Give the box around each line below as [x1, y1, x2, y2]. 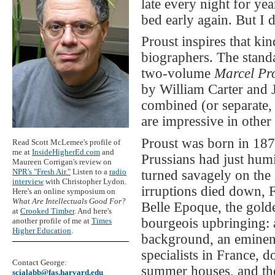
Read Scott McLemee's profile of [12, 137, 120, 147]
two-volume [141, 66, 214, 82]
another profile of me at [12, 215, 91, 225]
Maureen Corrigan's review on [12, 157, 112, 166]
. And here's [74, 206, 112, 215]
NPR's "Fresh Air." [12, 166, 71, 176]
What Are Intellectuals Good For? [12, 196, 126, 206]
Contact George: [12, 258, 67, 268]
